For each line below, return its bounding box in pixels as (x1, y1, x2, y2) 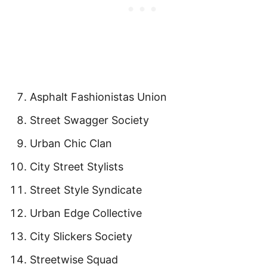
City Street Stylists (30, 160, 123, 173)
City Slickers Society (30, 229, 132, 243)
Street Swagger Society (30, 113, 149, 126)
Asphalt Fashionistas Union (30, 90, 167, 103)
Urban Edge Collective (30, 206, 142, 219)
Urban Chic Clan (30, 136, 112, 150)
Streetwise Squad (30, 253, 118, 266)
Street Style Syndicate (30, 183, 142, 196)
